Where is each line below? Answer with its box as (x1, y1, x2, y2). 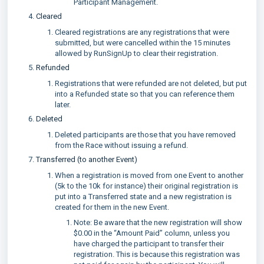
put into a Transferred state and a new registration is (55, 192, 232, 201)
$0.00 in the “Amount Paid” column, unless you (74, 228, 230, 237)
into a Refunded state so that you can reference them (55, 89, 235, 98)
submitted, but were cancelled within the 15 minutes (55, 38, 230, 47)
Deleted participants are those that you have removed (55, 130, 236, 139)
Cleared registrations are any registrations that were (55, 27, 229, 37)
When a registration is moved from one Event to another (55, 170, 243, 180)
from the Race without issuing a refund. (55, 140, 188, 150)
